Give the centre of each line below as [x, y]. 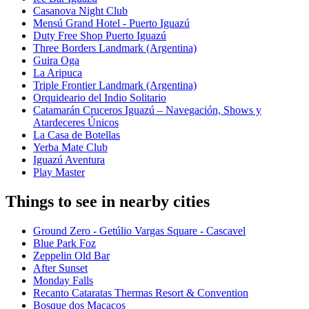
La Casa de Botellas [77, 135]
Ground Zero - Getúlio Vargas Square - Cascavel [139, 231]
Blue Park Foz [64, 243]
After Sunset [60, 268]
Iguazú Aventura [69, 160]
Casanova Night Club [80, 11]
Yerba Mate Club [70, 148]
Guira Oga [56, 61]
